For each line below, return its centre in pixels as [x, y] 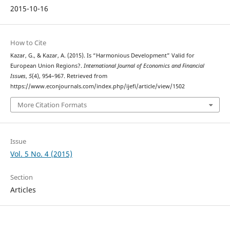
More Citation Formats [52, 104]
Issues [18, 76]
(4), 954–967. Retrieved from [69, 76]
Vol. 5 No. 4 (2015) [41, 154]
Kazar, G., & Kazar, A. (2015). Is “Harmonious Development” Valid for [102, 56]
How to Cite [28, 43]
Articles [23, 189]
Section [21, 177]
